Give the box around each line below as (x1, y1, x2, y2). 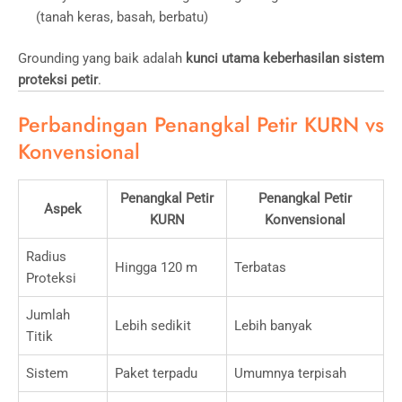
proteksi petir (18, 71, 98, 88)
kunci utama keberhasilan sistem (186, 49, 384, 66)
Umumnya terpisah (234, 364, 346, 381)
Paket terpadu (115, 364, 197, 381)
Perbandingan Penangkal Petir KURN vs (18, 109, 384, 140)
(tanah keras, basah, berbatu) (36, 8, 208, 25)
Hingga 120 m (115, 258, 197, 275)
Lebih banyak (234, 317, 312, 334)
